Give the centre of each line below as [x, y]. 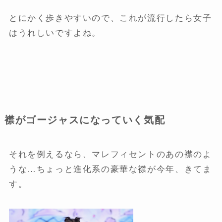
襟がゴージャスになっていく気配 [85, 120]
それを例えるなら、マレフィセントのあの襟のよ [110, 155]
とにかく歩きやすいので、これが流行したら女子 [110, 18]
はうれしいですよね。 [55, 33]
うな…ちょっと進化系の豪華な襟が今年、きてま [110, 169]
